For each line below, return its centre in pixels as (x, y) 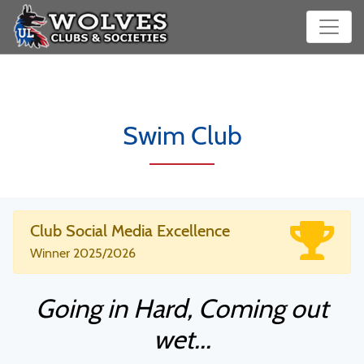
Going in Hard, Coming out (182, 308)
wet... (182, 339)
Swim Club (182, 135)
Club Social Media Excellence (130, 231)
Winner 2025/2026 (83, 253)
